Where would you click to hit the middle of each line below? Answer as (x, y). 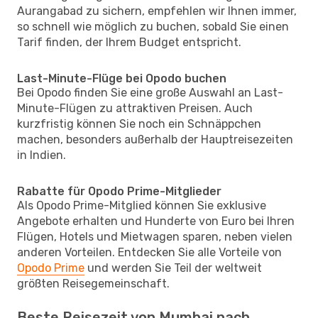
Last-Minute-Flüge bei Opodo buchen (122, 78)
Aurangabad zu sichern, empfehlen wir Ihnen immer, (157, 11)
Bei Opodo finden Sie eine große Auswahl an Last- (150, 92)
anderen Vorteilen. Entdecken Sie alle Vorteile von (149, 252)
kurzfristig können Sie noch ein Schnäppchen (139, 124)
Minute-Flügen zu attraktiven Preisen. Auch (135, 108)
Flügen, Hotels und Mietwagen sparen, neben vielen (155, 236)
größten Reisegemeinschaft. (93, 283)
